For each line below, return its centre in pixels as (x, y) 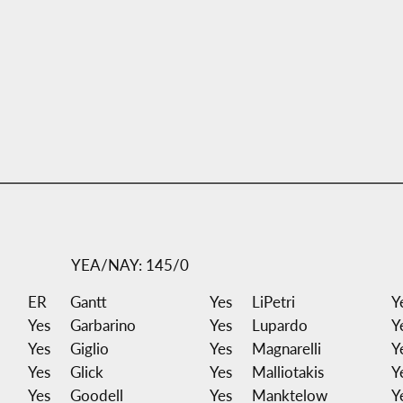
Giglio (89, 348)
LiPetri (273, 301)
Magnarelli (286, 348)
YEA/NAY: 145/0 (128, 264)
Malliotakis (287, 372)
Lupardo (279, 325)
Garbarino (103, 325)
